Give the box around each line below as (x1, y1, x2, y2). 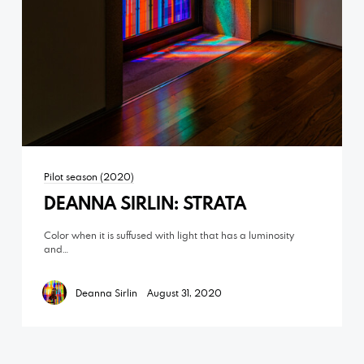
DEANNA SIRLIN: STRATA (43, 190, 246, 215)
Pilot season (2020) (43, 169, 134, 183)
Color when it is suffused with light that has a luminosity (43, 227, 294, 241)
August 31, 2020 (146, 285, 222, 299)
